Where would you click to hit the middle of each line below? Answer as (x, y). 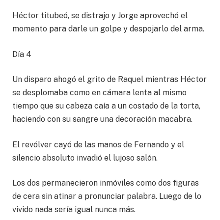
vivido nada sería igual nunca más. (74, 210)
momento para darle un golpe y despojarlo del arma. (108, 28)
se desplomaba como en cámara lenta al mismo (99, 93)
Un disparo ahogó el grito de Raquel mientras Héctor (110, 80)
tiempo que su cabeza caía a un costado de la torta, (106, 106)
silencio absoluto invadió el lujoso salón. (86, 158)
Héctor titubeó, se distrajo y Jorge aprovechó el (100, 15)
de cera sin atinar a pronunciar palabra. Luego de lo (107, 196)
